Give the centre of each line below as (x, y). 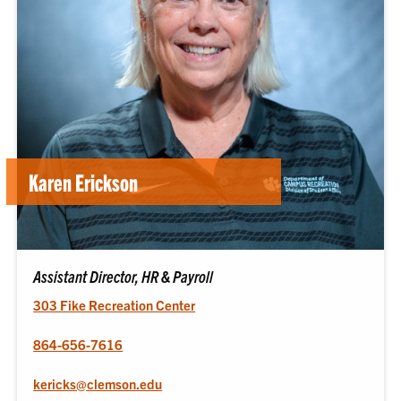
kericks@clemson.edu (98, 383)
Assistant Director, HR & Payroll (124, 276)
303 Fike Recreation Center (115, 304)
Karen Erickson (84, 182)
